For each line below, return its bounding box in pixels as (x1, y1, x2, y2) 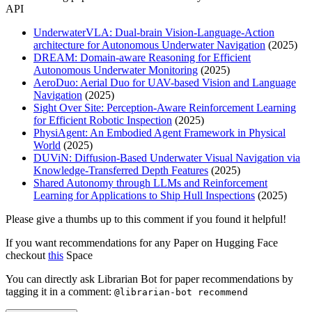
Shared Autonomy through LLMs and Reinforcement (33, 177, 267, 189)
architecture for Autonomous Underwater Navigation (33, 39, 265, 52)
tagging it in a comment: (6, 286, 114, 298)
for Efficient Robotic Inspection (33, 114, 172, 127)
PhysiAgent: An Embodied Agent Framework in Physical (33, 127, 286, 139)
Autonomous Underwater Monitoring (33, 64, 198, 77)
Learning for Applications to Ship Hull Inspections (33, 189, 255, 202)
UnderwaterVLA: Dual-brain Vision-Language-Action (33, 26, 274, 39)
